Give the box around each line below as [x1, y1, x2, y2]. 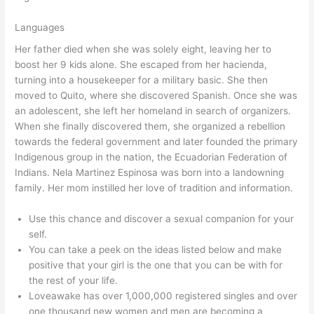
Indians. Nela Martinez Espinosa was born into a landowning [15, 167, 285, 179]
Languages [15, 21, 65, 33]
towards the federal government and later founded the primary [15, 136, 299, 148]
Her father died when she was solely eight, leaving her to [15, 43, 272, 55]
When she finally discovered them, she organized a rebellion [15, 121, 286, 132]
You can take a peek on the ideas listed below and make [29, 244, 282, 255]
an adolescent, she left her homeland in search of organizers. [15, 105, 292, 117]
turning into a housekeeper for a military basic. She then [15, 74, 268, 86]
